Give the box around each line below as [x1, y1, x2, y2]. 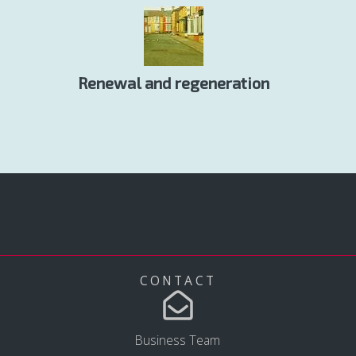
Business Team [135, 331, 221, 349]
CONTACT [140, 272, 216, 290]
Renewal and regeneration [78, 73, 269, 93]
